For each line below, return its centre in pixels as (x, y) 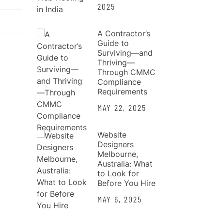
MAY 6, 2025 (120, 199)
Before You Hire (126, 183)
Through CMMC (126, 72)
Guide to (113, 43)
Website (112, 134)
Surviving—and (125, 53)
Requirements (122, 91)
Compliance (119, 82)
